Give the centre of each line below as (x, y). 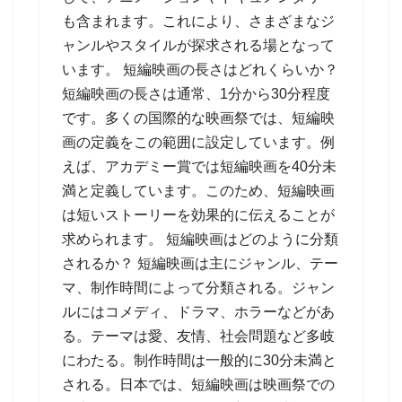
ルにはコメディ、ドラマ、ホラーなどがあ (198, 312)
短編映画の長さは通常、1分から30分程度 (196, 94)
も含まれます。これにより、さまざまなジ (198, 21)
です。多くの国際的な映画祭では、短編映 (198, 118)
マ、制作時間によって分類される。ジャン (198, 288)
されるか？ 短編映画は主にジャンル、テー (200, 263)
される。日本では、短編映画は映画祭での (198, 385)
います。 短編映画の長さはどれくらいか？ (200, 70)
